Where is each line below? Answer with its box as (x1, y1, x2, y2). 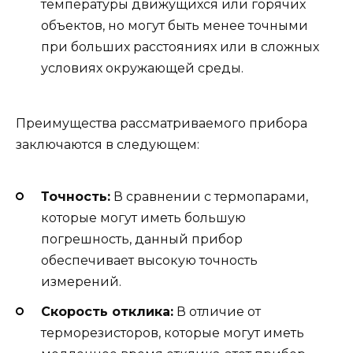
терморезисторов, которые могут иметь (41, 325, 304, 340)
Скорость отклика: (41, 303, 173, 319)
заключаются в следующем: (16, 137, 199, 153)
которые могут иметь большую (41, 210, 246, 225)
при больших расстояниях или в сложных (41, 39, 319, 54)
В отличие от (173, 303, 261, 319)
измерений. (41, 273, 121, 289)
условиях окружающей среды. (41, 61, 243, 76)
